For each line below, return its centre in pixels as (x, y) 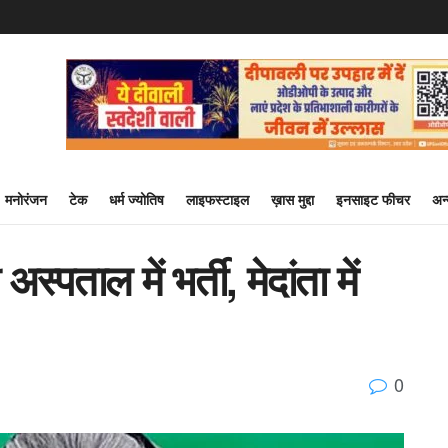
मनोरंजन (26, 199)
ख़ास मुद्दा (292, 199)
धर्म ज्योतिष (136, 199)
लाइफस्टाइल (217, 199)
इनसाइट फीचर (373, 199)
